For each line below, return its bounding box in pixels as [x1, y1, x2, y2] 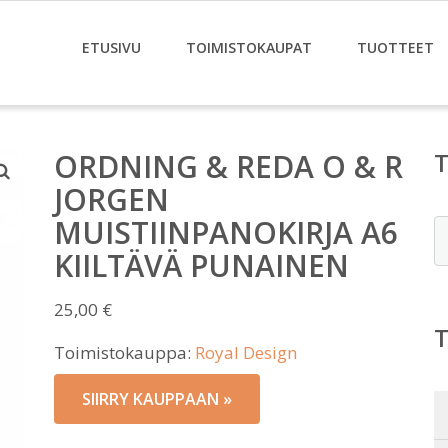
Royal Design [195, 341, 297, 364]
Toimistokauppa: [54, 341, 195, 364]
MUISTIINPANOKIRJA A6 [54, 212, 398, 253]
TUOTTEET [357, 38, 434, 57]
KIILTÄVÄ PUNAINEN [54, 245, 349, 286]
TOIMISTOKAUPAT [186, 38, 312, 57]
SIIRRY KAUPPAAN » [82, 388, 232, 410]
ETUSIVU [82, 38, 141, 57]
